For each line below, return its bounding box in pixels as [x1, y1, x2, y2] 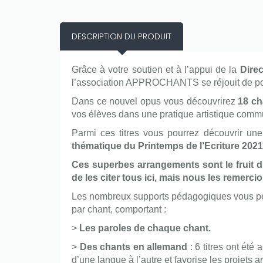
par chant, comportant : [72, 204, 166, 214]
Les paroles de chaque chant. [79, 223, 211, 233]
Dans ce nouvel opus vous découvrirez [72, 96, 238, 106]
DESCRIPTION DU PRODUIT [72, 31, 171, 42]
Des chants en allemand [79, 242, 188, 252]
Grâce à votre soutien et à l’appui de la [72, 65, 240, 75]
